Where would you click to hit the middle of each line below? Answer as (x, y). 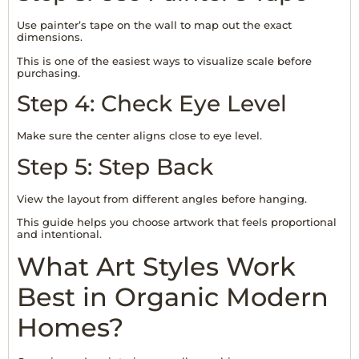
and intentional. (59, 234)
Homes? (70, 328)
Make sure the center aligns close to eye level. (139, 136)
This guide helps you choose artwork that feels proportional (177, 222)
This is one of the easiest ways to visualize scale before (164, 61)
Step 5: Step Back (115, 166)
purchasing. (48, 73)
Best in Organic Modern (173, 297)
